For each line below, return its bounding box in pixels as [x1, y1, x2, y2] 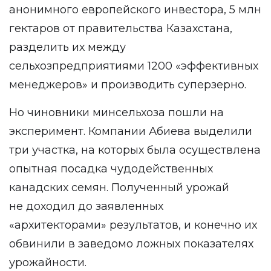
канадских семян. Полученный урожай [9, 181, 229, 194]
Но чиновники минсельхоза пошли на [9, 106, 224, 119]
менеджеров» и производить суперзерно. [9, 78, 246, 91]
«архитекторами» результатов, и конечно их [9, 218, 257, 232]
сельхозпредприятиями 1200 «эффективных [9, 59, 258, 73]
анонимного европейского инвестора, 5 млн [9, 3, 261, 16]
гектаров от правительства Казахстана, [9, 22, 232, 35]
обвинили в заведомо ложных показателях [9, 237, 253, 250]
